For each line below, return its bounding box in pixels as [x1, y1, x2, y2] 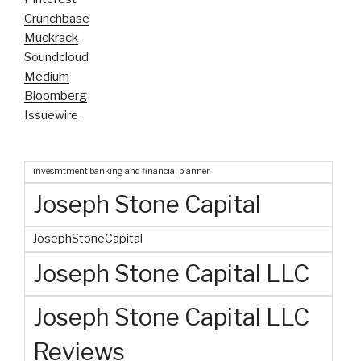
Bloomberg [24, 88, 87, 103]
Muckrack [24, 30, 78, 45]
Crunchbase [24, 10, 89, 26]
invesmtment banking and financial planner [33, 165, 210, 176]
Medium [24, 68, 69, 84]
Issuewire [24, 107, 78, 122]
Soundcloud [24, 49, 89, 64]
